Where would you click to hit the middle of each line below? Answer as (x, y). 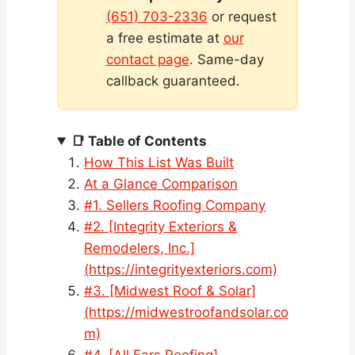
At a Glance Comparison (161, 183)
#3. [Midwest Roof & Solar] (170, 290)
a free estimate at (164, 38)
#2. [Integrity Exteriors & (160, 226)
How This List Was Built (159, 162)
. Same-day (226, 60)
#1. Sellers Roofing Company (175, 205)
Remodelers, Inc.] (139, 248)
